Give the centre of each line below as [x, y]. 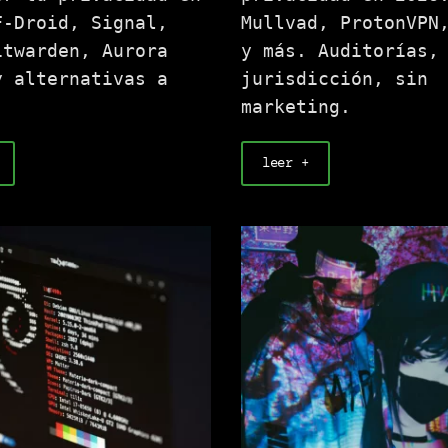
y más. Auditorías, [339, 51]
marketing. [295, 107]
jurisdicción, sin [334, 79]
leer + [285, 163]
